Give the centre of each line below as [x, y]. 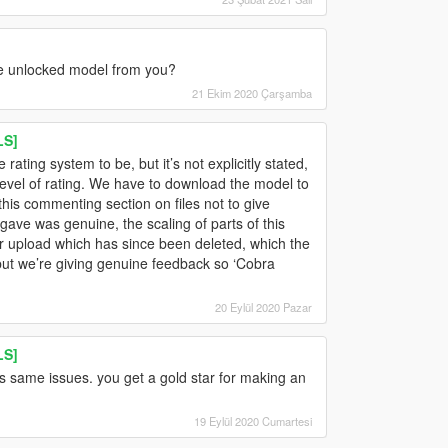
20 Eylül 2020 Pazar [263, 306]
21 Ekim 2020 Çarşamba [251, 92]
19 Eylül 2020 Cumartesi [252, 420]
